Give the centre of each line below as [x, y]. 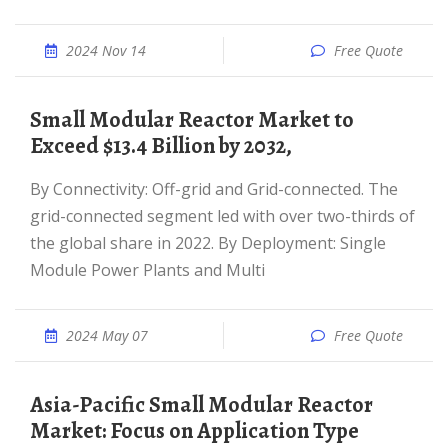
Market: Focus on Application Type [194, 431]
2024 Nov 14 [106, 50]
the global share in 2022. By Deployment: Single [208, 243]
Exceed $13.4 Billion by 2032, [161, 146]
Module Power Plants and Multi [147, 270]
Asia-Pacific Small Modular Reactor [37, 405]
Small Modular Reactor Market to [36, 120]
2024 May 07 [107, 335]
